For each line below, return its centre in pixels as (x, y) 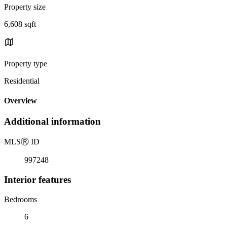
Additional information (52, 122)
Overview (21, 101)
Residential (22, 81)
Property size (25, 7)
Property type (26, 63)
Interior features (37, 179)
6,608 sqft (20, 24)
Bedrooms (21, 199)
